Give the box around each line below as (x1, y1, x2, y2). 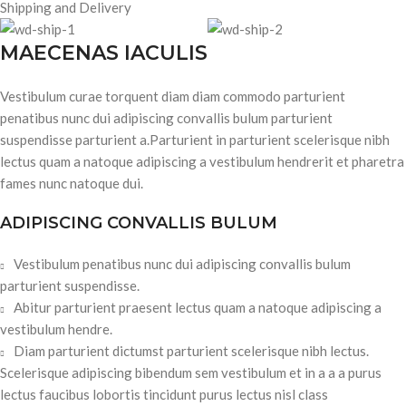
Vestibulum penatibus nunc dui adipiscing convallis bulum (14, 255, 351, 272)
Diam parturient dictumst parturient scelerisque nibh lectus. (14, 342, 369, 359)
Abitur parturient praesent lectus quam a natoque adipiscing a (14, 298, 382, 315)
